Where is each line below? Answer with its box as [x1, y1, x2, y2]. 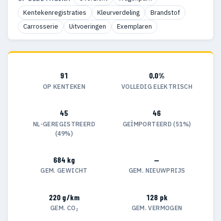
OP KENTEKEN [42, 82, 86, 90]
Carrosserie [23, 22, 58, 31]
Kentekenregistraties [23, 8, 86, 17]
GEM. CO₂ [50, 204, 78, 212]
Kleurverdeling [97, 8, 140, 17]
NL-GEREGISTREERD [33, 119, 95, 128]
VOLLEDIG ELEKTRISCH [121, 82, 193, 90]
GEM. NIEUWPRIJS [128, 166, 185, 175]
